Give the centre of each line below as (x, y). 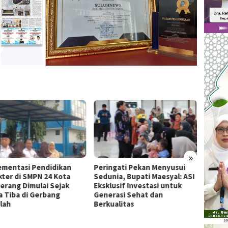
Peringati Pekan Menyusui (139, 167)
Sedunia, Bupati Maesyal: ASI (144, 176)
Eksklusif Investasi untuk (137, 186)
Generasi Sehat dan (128, 195)
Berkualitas (113, 204)
